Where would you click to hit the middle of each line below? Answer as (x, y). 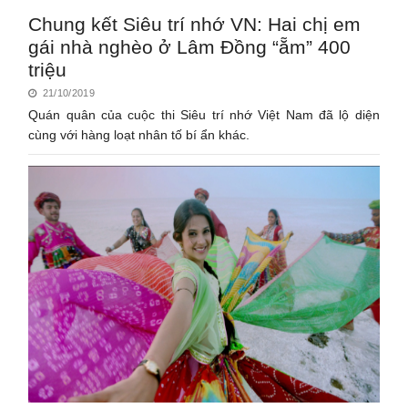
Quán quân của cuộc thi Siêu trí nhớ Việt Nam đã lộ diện (204, 114)
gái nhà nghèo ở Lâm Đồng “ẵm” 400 (190, 46)
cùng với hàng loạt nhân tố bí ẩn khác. (139, 134)
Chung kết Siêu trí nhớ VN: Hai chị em (195, 24)
